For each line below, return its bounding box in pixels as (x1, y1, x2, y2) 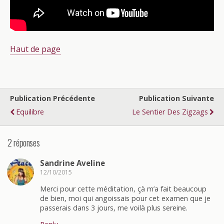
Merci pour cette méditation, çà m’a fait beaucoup (40, 183, 206, 193)
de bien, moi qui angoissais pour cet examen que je (40, 193, 210, 203)
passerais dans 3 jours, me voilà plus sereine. (40, 202, 187, 212)
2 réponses (7, 135, 40, 149)
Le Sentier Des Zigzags (132, 107, 208, 116)
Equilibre (16, 107, 44, 116)
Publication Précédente (10, 93, 95, 103)
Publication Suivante (139, 93, 214, 103)
